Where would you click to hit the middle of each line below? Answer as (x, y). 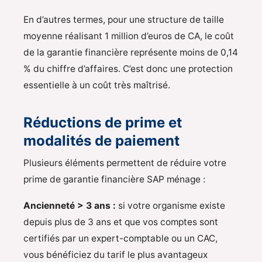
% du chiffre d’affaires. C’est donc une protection (128, 68)
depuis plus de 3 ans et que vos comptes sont (121, 222)
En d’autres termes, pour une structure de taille (124, 19)
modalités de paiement (101, 140)
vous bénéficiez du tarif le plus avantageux (116, 255)
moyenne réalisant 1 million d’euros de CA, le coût (129, 36)
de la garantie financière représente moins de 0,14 (131, 52)
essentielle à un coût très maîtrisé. (97, 85)
